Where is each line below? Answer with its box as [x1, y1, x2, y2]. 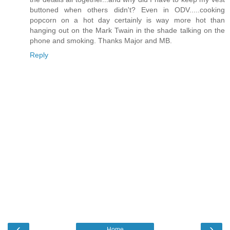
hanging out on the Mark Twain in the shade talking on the [30, 26, 225, 34]
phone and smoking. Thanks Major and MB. [30, 36, 172, 45]
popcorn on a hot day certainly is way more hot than [30, 15, 225, 24]
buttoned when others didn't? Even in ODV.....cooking [30, 5, 225, 14]
